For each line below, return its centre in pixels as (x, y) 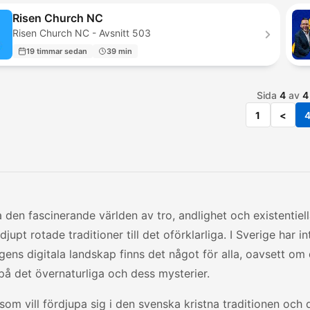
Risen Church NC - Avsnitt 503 (82, 33)
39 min (119, 51)
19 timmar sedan (57, 51)
